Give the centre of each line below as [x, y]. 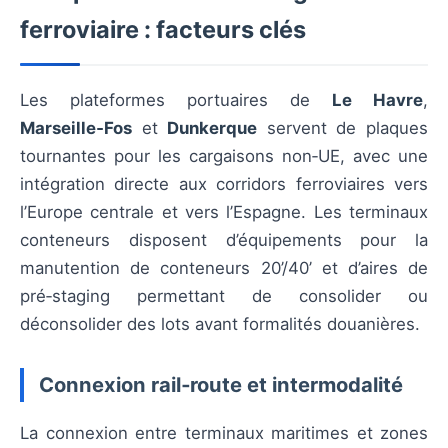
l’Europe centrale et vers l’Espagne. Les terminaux [224, 212]
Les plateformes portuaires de [176, 100]
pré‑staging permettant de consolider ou [224, 296]
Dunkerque [212, 128]
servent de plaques [343, 128]
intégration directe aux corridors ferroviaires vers [224, 184]
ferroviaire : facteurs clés [163, 29]
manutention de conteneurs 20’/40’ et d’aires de [224, 268]
